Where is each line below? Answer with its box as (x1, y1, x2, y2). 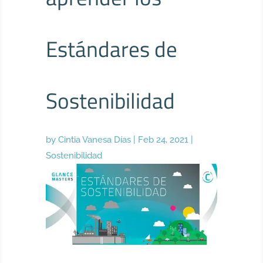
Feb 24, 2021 (138, 134, 189, 145)
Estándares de (46, 32, 178, 65)
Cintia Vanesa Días (58, 134, 131, 145)
